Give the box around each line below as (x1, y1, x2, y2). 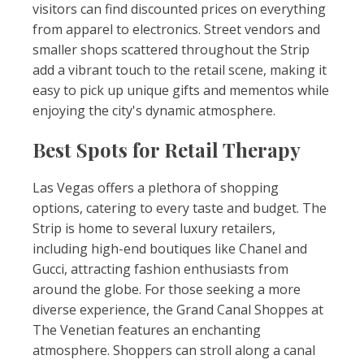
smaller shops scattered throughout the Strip (32, 41, 310, 58)
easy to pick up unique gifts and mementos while (32, 81, 329, 99)
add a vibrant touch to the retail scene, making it (32, 61, 327, 79)
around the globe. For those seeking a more (32, 280, 301, 298)
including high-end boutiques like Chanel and (32, 240, 307, 258)
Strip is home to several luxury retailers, (32, 219, 275, 237)
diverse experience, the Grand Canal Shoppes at (32, 301, 323, 318)
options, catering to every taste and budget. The (32, 199, 327, 217)
